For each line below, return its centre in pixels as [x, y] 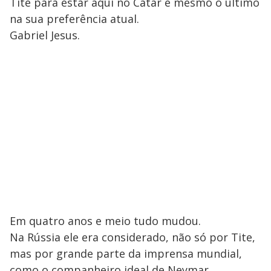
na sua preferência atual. [74, 19]
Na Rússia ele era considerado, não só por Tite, [132, 237]
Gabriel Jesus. [45, 35]
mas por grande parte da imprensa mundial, [126, 254]
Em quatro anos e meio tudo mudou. [105, 221]
